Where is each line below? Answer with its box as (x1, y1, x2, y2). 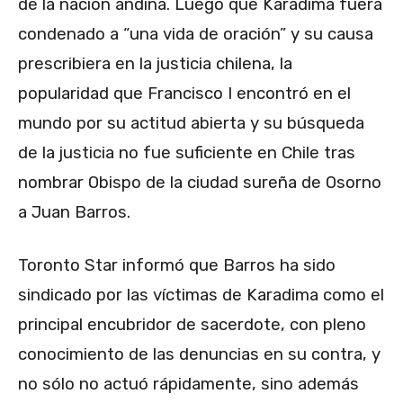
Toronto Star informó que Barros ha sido (18, 255, 336, 275)
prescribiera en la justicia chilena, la (18, 54, 292, 74)
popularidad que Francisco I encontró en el (18, 84, 351, 103)
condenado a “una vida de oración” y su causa (18, 24, 373, 44)
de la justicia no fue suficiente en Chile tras (18, 143, 355, 163)
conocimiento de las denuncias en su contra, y (18, 345, 381, 364)
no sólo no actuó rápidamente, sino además (18, 374, 359, 394)
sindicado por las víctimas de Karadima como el (18, 285, 384, 305)
